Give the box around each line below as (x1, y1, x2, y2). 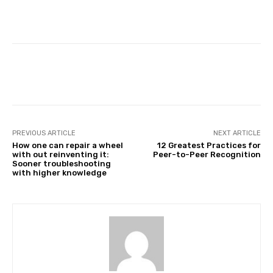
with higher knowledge (12, 168, 107, 177)
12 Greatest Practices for (157, 140, 261, 150)
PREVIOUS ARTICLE (12, 129, 76, 137)
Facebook (43, 69, 77, 79)
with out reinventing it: (12, 149, 109, 159)
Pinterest (201, 69, 234, 79)
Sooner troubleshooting (12, 158, 111, 168)
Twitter (127, 69, 154, 79)
